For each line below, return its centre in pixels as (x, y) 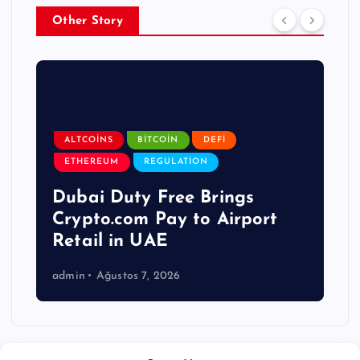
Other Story (88, 21)
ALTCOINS (89, 141)
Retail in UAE (110, 241)
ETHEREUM (92, 162)
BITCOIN (158, 141)
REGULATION (176, 162)
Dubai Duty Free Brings (153, 198)
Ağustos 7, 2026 (138, 276)
